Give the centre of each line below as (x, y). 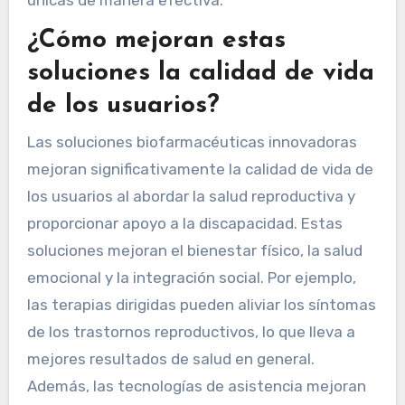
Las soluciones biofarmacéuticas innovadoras (192, 141)
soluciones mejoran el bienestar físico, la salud (194, 250)
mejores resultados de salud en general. (170, 358)
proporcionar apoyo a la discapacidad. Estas (184, 223)
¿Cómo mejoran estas (156, 41)
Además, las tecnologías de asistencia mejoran (196, 386)
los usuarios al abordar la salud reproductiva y (191, 196)
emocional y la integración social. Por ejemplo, (191, 277)
